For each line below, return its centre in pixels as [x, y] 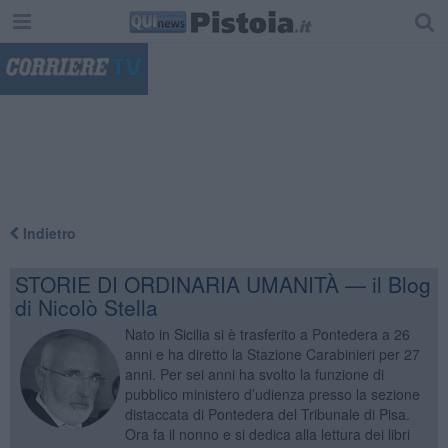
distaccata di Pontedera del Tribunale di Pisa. [267, 413]
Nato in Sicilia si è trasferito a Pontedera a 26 [267, 333]
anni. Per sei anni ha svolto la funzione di [254, 373]
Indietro [47, 232]
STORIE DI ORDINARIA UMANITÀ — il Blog [222, 283]
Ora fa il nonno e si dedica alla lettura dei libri [267, 433]
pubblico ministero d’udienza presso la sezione [272, 393]
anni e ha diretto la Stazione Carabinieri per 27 [272, 353]
